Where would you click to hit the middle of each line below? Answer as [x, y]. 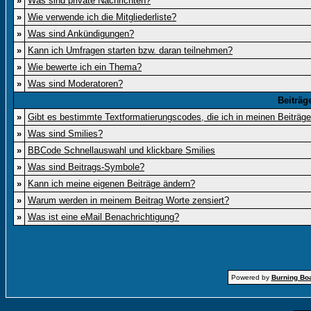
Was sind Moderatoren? [75, 84]
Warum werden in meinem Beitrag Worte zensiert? [128, 200]
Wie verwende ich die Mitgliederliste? [102, 17]
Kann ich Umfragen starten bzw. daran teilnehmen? [130, 50]
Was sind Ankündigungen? [81, 34]
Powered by [251, 277]
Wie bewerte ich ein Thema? [85, 67]
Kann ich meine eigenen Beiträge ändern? [111, 184]
